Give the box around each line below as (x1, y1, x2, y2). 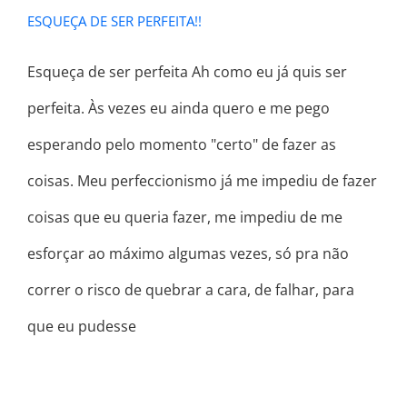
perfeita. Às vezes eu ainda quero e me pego (27, 98, 330, 119)
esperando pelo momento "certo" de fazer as (27, 134, 336, 155)
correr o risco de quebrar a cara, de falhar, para (27, 280, 354, 301)
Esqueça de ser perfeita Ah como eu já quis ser (27, 62, 347, 83)
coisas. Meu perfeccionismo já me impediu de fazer (27, 171, 377, 192)
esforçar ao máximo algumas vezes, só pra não (27, 243, 349, 264)
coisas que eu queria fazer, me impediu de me (27, 207, 342, 228)
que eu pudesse (27, 316, 136, 337)
